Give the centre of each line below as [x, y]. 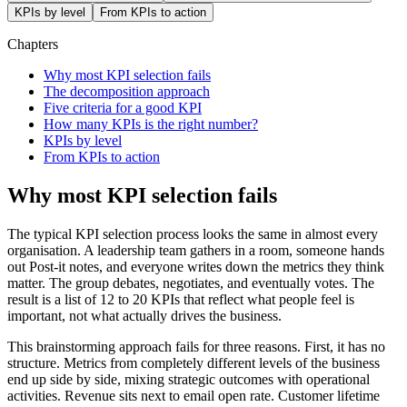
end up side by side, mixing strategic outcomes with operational [189, 379]
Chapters [33, 44]
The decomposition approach [127, 91]
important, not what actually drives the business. [144, 315]
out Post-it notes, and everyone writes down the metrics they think [196, 266]
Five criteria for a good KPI [123, 107]
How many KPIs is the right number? [151, 124]
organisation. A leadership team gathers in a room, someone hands [196, 250]
